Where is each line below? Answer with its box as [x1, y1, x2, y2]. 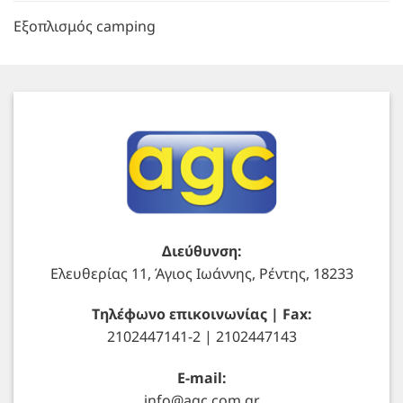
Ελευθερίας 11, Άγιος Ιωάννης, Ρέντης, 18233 [49, 263, 354, 283]
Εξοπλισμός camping [13, 16, 156, 37]
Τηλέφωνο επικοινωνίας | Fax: [91, 304, 312, 325]
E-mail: [176, 368, 227, 389]
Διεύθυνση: [161, 240, 242, 261]
